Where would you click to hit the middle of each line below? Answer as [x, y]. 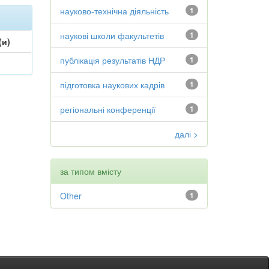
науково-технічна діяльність [114, 11]
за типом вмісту [90, 171]
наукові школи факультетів [112, 35]
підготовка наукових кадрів [112, 85]
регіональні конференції [107, 109]
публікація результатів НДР [112, 60]
